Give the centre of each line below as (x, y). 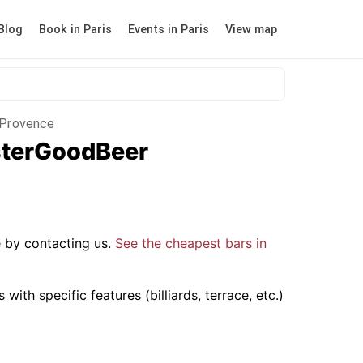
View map (251, 29)
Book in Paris (75, 29)
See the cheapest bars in (191, 243)
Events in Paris (169, 29)
